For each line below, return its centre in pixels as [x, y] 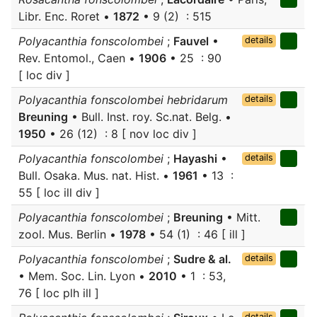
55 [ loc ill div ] [59, 192]
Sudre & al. [202, 259]
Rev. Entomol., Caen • [79, 58]
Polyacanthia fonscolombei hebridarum [123, 100]
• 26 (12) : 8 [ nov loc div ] [121, 134]
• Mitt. [242, 217]
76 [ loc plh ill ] [59, 293]
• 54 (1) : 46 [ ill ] [196, 234]
